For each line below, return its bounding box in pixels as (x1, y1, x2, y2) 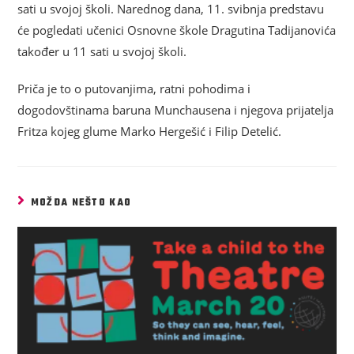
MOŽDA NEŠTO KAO (30, 194, 132, 211)
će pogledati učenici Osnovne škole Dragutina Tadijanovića (17, 21, 337, 38)
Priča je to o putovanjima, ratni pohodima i (17, 80, 251, 96)
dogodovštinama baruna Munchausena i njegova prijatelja (17, 101, 334, 118)
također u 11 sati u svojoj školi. (17, 43, 187, 59)
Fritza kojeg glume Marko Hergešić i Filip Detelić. (17, 122, 282, 139)
